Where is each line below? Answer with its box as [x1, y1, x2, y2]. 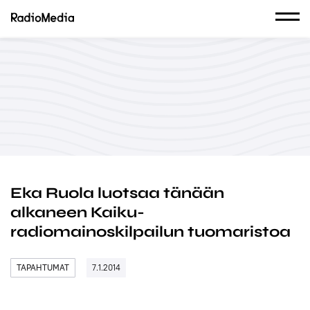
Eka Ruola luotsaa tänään [10, 184, 224, 202]
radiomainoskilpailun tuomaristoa [10, 223, 291, 241]
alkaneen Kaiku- [10, 203, 145, 221]
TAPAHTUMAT [17, 262, 69, 273]
